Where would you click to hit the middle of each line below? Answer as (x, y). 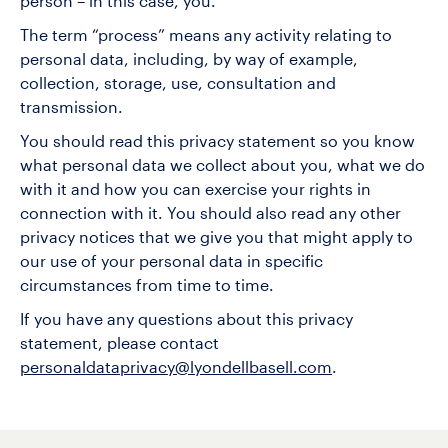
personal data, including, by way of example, (189, 60)
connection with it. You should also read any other (210, 214)
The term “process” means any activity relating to (206, 36)
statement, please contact (119, 344)
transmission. (71, 108)
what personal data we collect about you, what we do (222, 166)
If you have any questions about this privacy (186, 320)
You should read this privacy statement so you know (217, 142)
